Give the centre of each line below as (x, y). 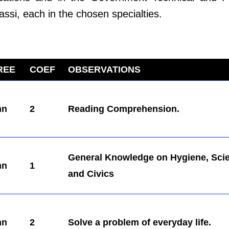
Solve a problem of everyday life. (140, 223)
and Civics (91, 174)
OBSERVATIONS (104, 70)
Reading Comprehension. (124, 109)
